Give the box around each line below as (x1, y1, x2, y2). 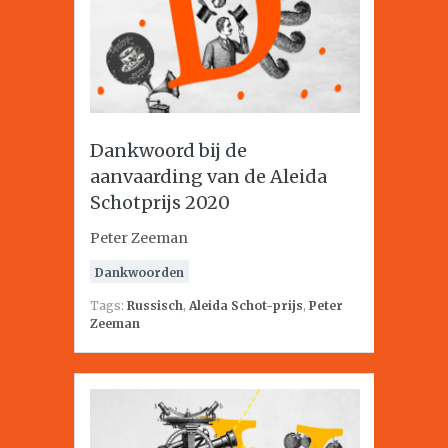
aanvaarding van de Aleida (90, 165, 327, 188)
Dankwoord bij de (90, 139, 247, 162)
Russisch (127, 298, 183, 313)
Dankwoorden (95, 265, 184, 280)
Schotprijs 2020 (90, 191, 230, 214)
